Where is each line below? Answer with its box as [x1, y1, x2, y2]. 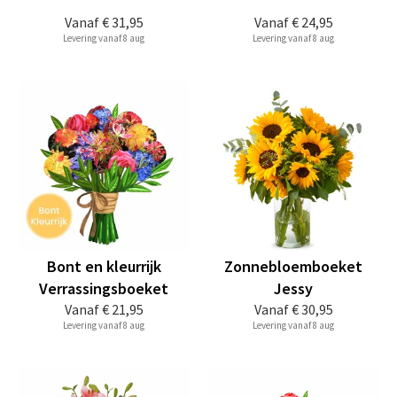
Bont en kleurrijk [46, 256, 161, 276]
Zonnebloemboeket [224, 256, 362, 276]
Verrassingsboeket [39, 278, 168, 299]
